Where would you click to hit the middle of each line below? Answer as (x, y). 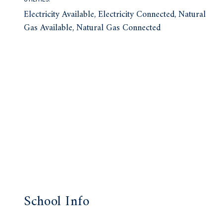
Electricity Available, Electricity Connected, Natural (115, 15)
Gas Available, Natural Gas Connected (92, 28)
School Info (57, 202)
